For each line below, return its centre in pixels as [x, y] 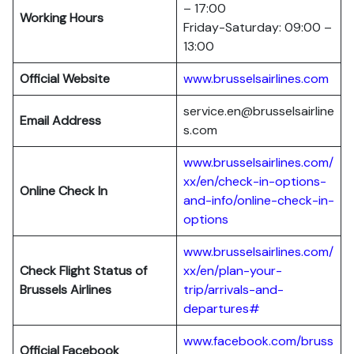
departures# [222, 309]
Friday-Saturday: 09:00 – [258, 27]
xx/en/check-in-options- [255, 181]
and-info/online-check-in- [259, 200]
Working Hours [62, 18]
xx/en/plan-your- [233, 271]
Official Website [65, 79]
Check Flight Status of [83, 271]
